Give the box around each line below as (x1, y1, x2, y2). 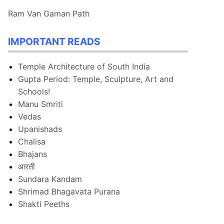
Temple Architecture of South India (18, 61, 150, 72)
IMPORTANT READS (8, 35, 100, 47)
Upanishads (18, 124, 62, 134)
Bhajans (18, 149, 47, 159)
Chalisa (18, 136, 45, 147)
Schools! (18, 86, 50, 97)
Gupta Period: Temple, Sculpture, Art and (18, 74, 173, 84)
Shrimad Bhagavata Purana (18, 186, 120, 197)
